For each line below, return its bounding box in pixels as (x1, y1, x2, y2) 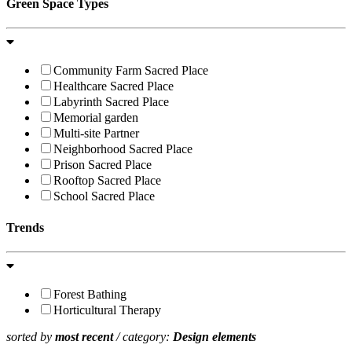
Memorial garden (53, 111, 138, 125)
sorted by (6, 329, 55, 343)
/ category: (113, 329, 173, 343)
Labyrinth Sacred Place (53, 95, 169, 109)
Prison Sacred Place (53, 158, 152, 172)
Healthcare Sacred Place (53, 79, 174, 93)
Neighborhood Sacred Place (53, 142, 192, 156)
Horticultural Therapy (53, 302, 161, 317)
